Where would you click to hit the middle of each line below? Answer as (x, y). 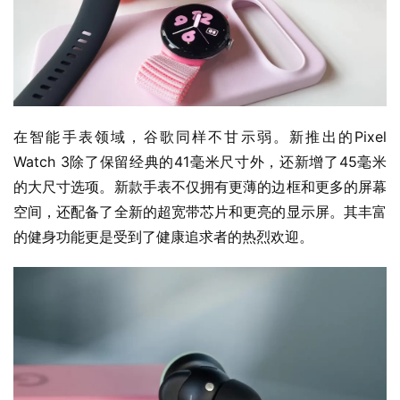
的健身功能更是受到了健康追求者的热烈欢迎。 (163, 237)
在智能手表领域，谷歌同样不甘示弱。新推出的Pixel (200, 137)
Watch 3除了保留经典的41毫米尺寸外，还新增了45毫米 (200, 162)
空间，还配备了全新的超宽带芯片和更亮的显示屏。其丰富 (200, 212)
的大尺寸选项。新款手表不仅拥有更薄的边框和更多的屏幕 (200, 187)
